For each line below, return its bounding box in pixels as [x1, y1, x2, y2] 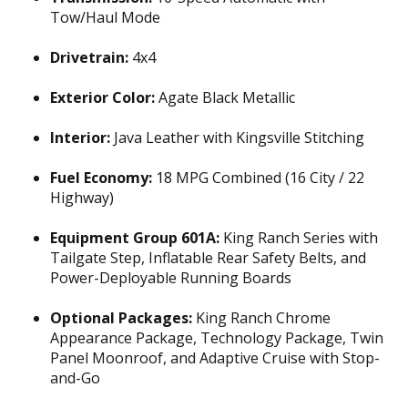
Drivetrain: [50, 47, 128, 67]
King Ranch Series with [219, 228, 378, 248]
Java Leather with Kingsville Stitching [110, 127, 364, 148]
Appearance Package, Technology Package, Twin [50, 328, 383, 348]
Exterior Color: [50, 87, 155, 107]
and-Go [50, 368, 100, 388]
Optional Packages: [50, 308, 192, 328]
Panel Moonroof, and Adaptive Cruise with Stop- [50, 348, 380, 368]
